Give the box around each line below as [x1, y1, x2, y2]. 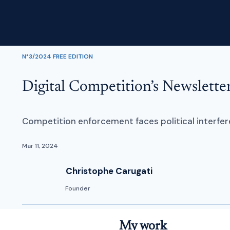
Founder [65, 184, 91, 193]
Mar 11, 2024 [22, 142, 59, 150]
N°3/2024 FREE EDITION [22, 52, 93, 61]
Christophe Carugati [65, 165, 152, 177]
